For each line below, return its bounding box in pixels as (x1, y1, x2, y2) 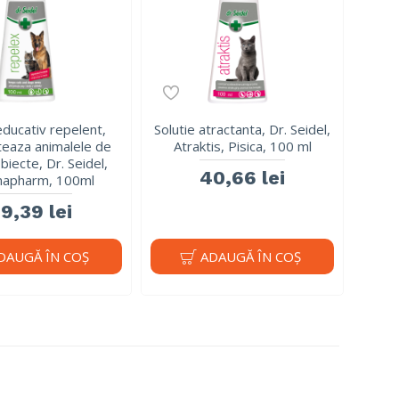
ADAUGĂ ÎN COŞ (199, 247, 301, 265)
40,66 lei (199, 167, 286, 190)
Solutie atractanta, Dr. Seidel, (154, 120, 331, 139)
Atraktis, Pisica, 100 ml (173, 137, 312, 156)
